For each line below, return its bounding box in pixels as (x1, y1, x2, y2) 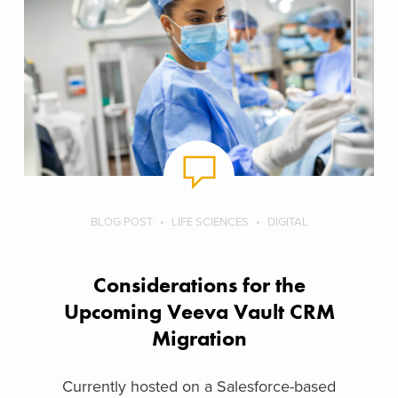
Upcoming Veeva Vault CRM (63, 298, 335, 326)
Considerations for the (92, 271, 306, 299)
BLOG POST (90, 215, 153, 230)
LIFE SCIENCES (171, 215, 249, 230)
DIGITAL (267, 215, 308, 230)
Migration (151, 324, 247, 353)
